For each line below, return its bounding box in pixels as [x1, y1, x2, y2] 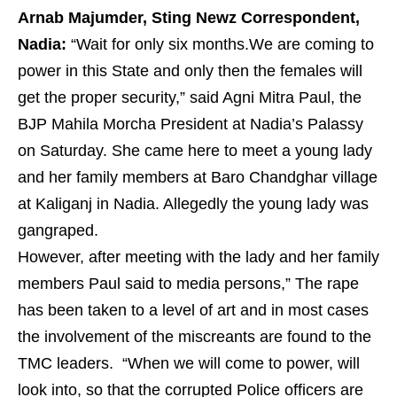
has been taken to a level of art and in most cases [18, 301, 369, 320]
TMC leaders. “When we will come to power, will [18, 354, 360, 373]
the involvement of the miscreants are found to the [18, 328, 371, 346]
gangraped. [18, 222, 98, 240]
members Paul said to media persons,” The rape [18, 275, 359, 293]
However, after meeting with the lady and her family [18, 248, 379, 267]
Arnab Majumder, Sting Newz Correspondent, [18, 9, 360, 27]
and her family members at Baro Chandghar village [18, 168, 378, 187]
